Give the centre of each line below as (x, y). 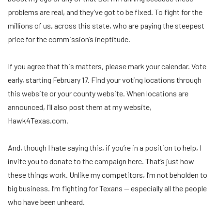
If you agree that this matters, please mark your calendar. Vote (107, 66)
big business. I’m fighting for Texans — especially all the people (107, 188)
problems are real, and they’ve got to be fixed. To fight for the (105, 12)
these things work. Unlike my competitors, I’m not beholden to (108, 175)
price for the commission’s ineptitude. (69, 39)
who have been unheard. (46, 202)
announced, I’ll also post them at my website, (80, 107)
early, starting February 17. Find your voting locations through (105, 80)
